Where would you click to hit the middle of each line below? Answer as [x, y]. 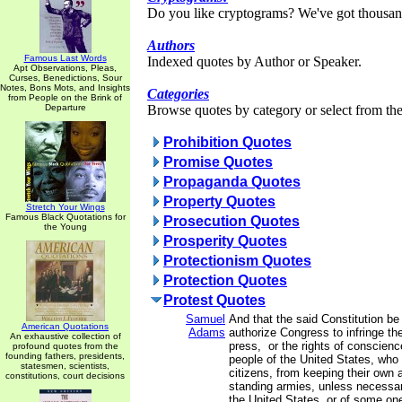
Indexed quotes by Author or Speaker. [254, 61]
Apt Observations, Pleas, [65, 68]
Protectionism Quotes [237, 261]
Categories [178, 94]
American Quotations [65, 326]
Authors [171, 45]
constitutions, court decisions [65, 376]
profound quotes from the [65, 346]
